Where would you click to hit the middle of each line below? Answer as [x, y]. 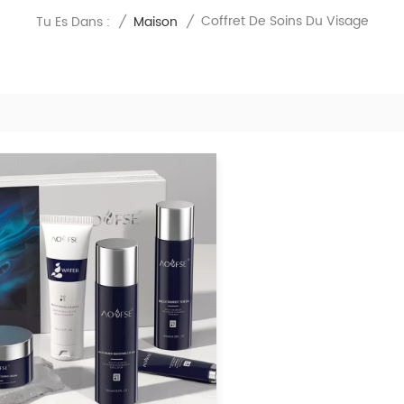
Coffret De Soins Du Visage [285, 22]
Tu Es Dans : [73, 22]
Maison [155, 23]
